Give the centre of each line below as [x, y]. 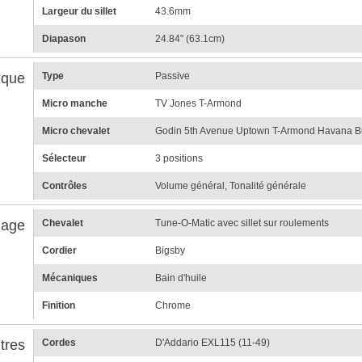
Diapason [63, 39]
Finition [58, 306]
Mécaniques [69, 278]
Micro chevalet [76, 131]
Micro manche [74, 104]
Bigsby [170, 251]
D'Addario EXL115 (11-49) [212, 343]
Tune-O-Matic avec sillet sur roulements [242, 223]
